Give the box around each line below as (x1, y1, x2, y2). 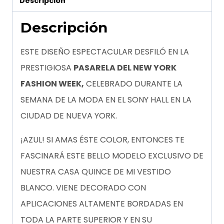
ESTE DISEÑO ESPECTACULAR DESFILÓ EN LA (20, 46, 189, 58)
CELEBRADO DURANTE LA (84, 78, 182, 90)
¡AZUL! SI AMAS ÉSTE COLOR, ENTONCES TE (20, 134, 184, 146)
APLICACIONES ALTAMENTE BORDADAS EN (20, 198, 183, 210)
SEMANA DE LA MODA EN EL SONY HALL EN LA (20, 94, 191, 106)
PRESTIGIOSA (20, 62, 73, 74)
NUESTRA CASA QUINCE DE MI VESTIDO (20, 166, 171, 178)
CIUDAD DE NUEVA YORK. (20, 110, 117, 122)
